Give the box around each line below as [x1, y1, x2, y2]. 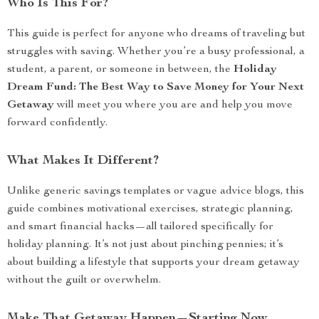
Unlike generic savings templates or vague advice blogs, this [7, 186, 304, 197]
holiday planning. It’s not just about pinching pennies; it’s [7, 239, 283, 251]
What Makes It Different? [7, 155, 159, 167]
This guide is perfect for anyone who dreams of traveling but [7, 28, 305, 40]
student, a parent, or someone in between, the [7, 64, 234, 75]
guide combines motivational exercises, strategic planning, [7, 204, 293, 215]
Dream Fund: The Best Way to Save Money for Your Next [7, 82, 304, 93]
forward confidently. [7, 117, 108, 129]
